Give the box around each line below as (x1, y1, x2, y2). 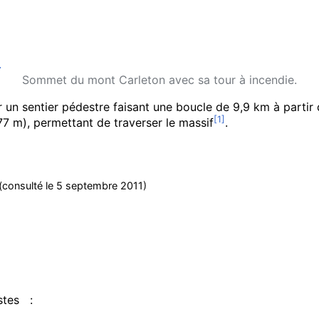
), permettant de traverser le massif (23, 115, 214, 130)
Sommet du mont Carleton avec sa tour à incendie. (22, 73, 297, 87)
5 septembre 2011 (56, 179, 143, 192)
